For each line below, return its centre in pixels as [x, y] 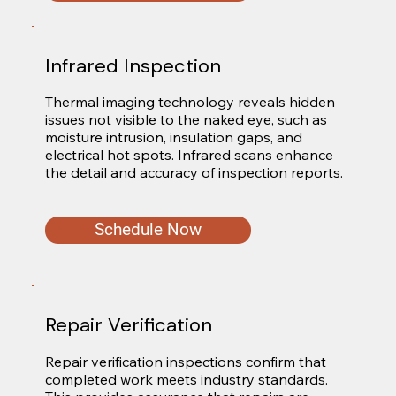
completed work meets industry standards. [186, 380]
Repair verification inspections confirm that [185, 362]
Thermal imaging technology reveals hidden [190, 102]
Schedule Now [148, 230]
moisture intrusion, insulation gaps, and [173, 137]
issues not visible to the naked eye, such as [186, 120]
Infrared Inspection [133, 65]
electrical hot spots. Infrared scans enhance [189, 155]
